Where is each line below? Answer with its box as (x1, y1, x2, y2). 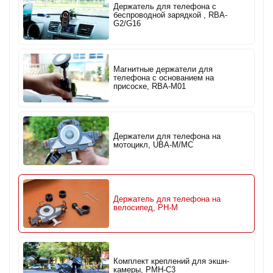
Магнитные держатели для (113, 65, 213, 74)
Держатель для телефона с (113, 2, 217, 12)
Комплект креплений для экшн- (113, 257, 230, 266)
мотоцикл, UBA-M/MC (113, 140, 194, 149)
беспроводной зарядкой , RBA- (113, 11, 228, 20)
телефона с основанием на (113, 74, 214, 83)
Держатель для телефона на (113, 194, 221, 204)
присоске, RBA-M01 (113, 82, 186, 91)
